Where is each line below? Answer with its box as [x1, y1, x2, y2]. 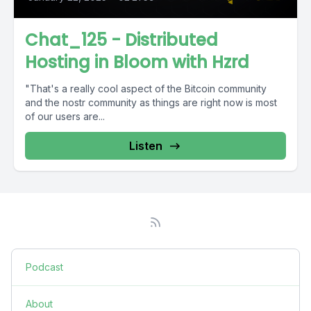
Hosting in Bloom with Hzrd [25, 51, 249, 74]
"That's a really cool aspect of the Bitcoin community [25, 83, 267, 94]
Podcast [26, 261, 63, 273]
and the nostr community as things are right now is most [25, 96, 277, 108]
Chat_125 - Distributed [25, 28, 218, 51]
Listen [129, 139, 162, 153]
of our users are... [25, 110, 105, 122]
